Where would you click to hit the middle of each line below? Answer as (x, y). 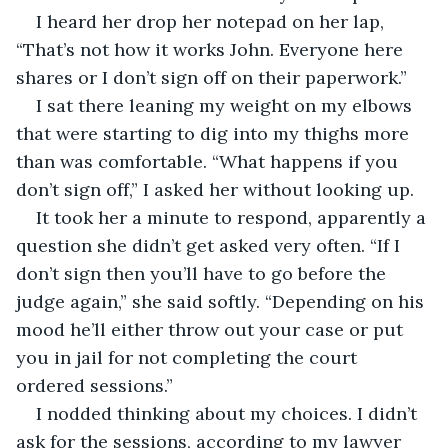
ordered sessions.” (94, 385)
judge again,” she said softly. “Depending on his (222, 301)
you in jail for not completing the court (189, 357)
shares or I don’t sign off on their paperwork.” (211, 77)
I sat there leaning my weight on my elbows (226, 105)
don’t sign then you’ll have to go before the (203, 273)
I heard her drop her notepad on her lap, (212, 21)
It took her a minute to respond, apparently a (233, 217)
